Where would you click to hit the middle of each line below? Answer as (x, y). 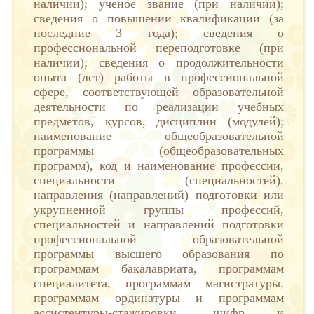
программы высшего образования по (159, 254)
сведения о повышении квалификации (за (159, 18)
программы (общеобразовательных (159, 151)
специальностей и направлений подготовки (159, 224)
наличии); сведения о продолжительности (159, 62)
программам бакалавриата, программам (159, 268)
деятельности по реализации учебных (159, 107)
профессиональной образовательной (159, 239)
